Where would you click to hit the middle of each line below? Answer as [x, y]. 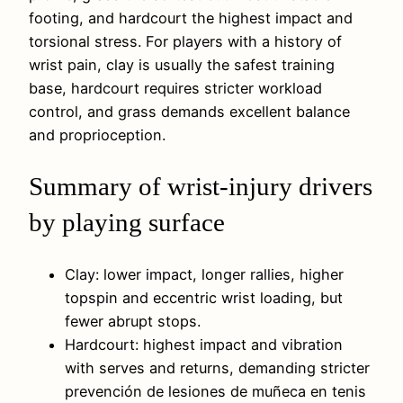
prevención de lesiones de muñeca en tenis [215, 391]
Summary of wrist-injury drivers [201, 187]
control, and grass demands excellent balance [189, 112]
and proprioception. [97, 135]
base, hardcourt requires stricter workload [175, 89]
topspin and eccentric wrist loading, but [204, 297]
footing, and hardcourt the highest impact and [191, 18]
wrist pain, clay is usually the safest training [182, 65]
